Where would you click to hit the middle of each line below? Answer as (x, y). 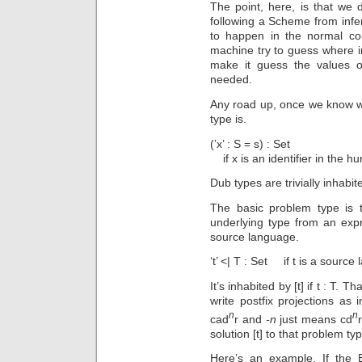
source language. (255, 236)
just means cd (314, 319)
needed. (231, 80)
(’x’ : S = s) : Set (250, 143)
